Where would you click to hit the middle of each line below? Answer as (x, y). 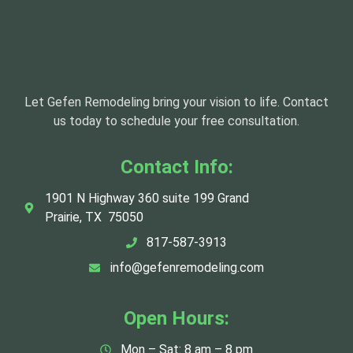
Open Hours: (176, 319)
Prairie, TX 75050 (94, 217)
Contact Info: (176, 167)
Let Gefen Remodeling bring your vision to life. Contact (176, 102)
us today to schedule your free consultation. (176, 121)
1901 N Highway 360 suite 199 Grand (147, 199)
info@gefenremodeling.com (187, 268)
